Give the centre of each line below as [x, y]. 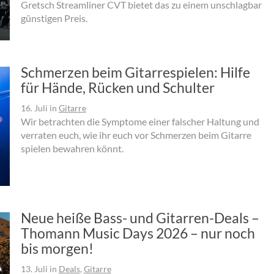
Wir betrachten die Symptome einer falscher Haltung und [140, 122]
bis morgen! [57, 249]
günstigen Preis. [54, 18]
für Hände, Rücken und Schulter [117, 88]
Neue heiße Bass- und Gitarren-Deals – [140, 218]
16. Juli [34, 108]
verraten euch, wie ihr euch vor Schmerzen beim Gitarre [136, 135]
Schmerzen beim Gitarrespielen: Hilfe [135, 72]
